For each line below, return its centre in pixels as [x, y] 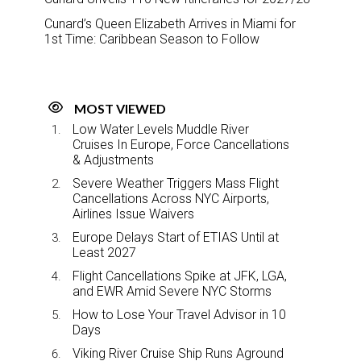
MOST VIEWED [120, 108]
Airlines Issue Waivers [133, 214]
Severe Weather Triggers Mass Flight [176, 183]
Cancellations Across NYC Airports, [171, 198]
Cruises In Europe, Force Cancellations [181, 144]
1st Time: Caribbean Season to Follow [152, 39]
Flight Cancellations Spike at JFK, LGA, [180, 276]
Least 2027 [104, 252]
